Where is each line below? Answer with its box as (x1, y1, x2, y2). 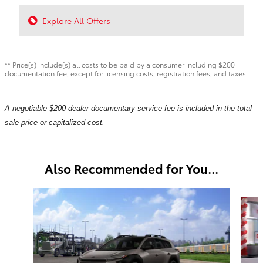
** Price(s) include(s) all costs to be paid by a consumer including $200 (5, 59, 235, 69)
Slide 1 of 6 (4, 187, 47, 199)
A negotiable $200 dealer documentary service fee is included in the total (5, 103, 252, 113)
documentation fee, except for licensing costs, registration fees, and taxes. (5, 68, 248, 78)
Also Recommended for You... (45, 159, 218, 177)
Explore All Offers (42, 14, 110, 26)
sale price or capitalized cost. (5, 117, 104, 127)
